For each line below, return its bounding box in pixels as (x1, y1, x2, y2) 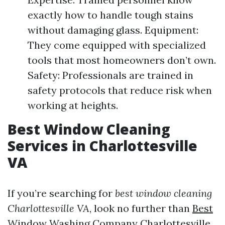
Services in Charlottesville (8, 136, 197, 155)
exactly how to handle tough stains (28, 9, 193, 21)
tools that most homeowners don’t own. (28, 54, 216, 66)
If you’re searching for (8, 187, 115, 199)
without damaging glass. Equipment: (28, 24, 198, 36)
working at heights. (28, 99, 118, 111)
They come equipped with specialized (28, 39, 206, 51)
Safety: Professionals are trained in (28, 69, 193, 81)
